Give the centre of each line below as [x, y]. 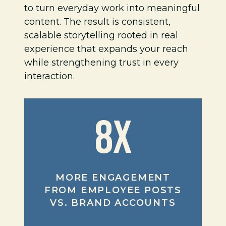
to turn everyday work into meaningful [112, 8]
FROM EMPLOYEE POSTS [113, 190]
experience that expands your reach [106, 49]
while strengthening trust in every [101, 63]
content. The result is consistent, [97, 22]
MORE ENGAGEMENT [113, 178]
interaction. [49, 76]
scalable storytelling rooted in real [101, 35]
